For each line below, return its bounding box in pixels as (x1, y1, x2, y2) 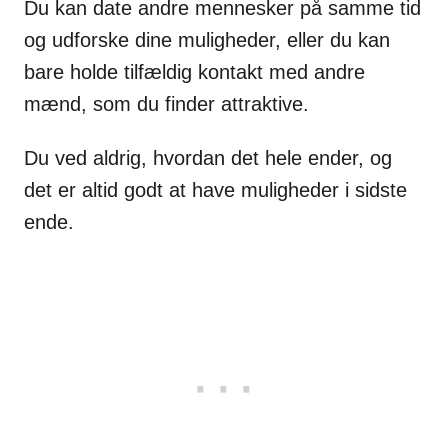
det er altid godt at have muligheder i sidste (24, 179, 407, 202)
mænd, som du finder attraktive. (24, 93, 309, 116)
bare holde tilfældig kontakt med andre (24, 61, 365, 84)
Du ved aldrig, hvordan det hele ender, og (24, 147, 392, 170)
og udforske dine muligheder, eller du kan (24, 29, 390, 52)
